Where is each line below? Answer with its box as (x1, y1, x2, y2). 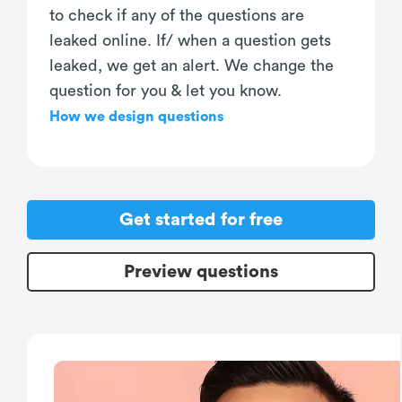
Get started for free (119, 211, 283, 230)
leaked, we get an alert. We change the (49, 57, 334, 74)
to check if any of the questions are (49, 7, 304, 24)
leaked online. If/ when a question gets (49, 32, 331, 49)
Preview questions (124, 263, 278, 282)
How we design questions (49, 109, 223, 125)
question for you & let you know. (49, 83, 282, 100)
